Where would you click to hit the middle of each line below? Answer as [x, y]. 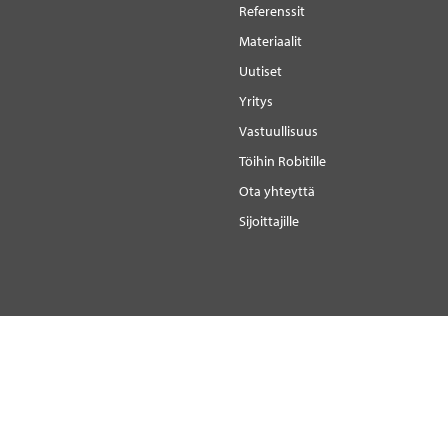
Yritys [256, 101]
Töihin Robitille [282, 161]
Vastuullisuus [278, 131]
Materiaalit [270, 41]
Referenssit [272, 11]
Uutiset [260, 71]
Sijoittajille [269, 221]
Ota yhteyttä [277, 191]
